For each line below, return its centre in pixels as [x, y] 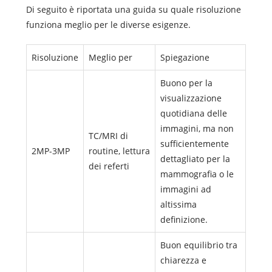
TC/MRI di [108, 135]
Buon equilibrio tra [199, 245]
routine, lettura [119, 151]
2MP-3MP [50, 151]
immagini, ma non [197, 128]
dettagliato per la [195, 158]
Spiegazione [185, 57]
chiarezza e [183, 260]
